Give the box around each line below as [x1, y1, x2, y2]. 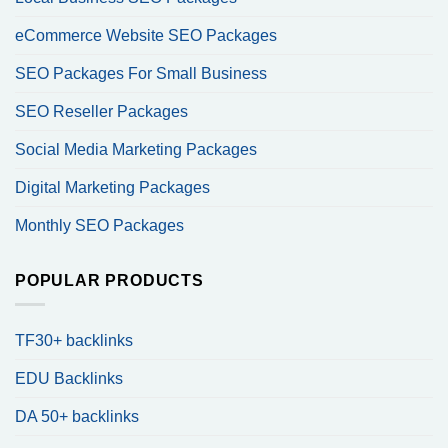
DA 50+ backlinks [15, 408, 139, 426]
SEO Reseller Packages [15, 102, 188, 120]
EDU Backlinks [15, 370, 123, 388]
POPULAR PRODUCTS [15, 271, 204, 289]
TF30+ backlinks [15, 332, 133, 350]
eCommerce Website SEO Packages [15, 26, 277, 44]
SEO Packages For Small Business [15, 64, 267, 82]
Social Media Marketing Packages [15, 140, 257, 158]
